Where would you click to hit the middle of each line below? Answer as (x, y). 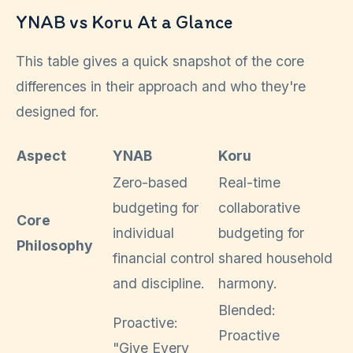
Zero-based (150, 182)
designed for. (58, 112)
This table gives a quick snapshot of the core (160, 61)
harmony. (248, 283)
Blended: (247, 310)
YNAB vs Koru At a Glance (124, 22)
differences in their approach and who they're (161, 87)
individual (143, 232)
